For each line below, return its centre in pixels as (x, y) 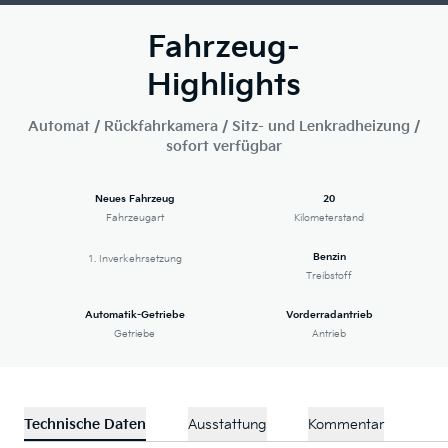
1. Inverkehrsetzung (134, 259)
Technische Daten (85, 425)
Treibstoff (329, 276)
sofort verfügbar (224, 147)
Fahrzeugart (134, 218)
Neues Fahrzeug (134, 199)
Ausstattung (227, 425)
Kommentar (346, 425)
